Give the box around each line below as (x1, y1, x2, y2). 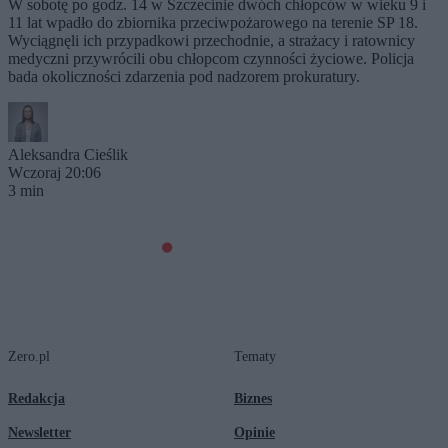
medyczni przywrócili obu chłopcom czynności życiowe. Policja (8, 49, 414, 67)
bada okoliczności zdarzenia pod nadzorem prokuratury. (8, 67, 360, 85)
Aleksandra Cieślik (8, 145, 128, 163)
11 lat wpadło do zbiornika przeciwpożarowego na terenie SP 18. (8, 13, 418, 31)
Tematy (234, 348, 276, 364)
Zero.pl (8, 348, 50, 364)
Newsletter (8, 424, 71, 440)
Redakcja (8, 390, 65, 406)
